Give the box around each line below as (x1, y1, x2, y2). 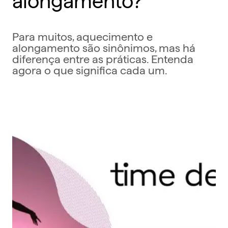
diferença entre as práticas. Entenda (12, 50, 193, 65)
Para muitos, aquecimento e (12, 28, 153, 43)
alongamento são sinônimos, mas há (12, 39, 195, 54)
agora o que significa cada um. (12, 62, 167, 76)
